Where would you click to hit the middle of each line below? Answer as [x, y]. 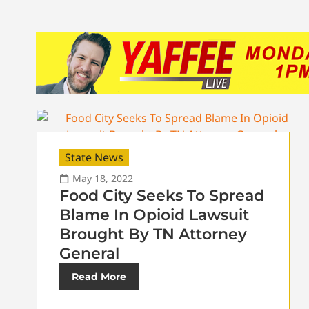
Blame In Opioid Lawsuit [154, 215]
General [89, 253]
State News [94, 157]
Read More [99, 277]
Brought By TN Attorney [153, 234]
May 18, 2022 [103, 178]
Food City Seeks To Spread [162, 196]
